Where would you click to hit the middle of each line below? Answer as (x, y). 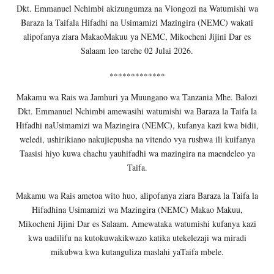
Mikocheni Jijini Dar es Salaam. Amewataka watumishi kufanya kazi (137, 223)
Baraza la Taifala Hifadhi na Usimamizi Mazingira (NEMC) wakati (137, 22)
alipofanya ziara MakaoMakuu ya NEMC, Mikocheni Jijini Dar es (137, 36)
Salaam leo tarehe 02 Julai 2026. (137, 50)
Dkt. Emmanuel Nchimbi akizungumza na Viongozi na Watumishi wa (137, 8)
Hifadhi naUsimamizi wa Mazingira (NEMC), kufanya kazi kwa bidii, (137, 125)
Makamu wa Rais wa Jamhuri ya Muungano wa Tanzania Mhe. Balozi (137, 97)
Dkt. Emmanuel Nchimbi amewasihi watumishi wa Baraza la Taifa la (137, 111)
